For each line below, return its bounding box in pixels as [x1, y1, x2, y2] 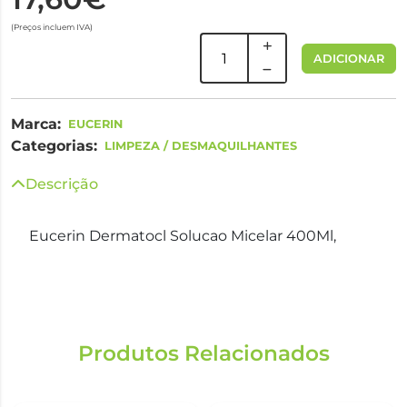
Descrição [25, 175, 98, 193]
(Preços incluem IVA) [11, 22, 93, 32]
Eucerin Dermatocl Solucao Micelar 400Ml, [29, 227, 336, 244]
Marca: [11, 115, 61, 133]
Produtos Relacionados [77, 341, 330, 366]
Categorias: [11, 137, 97, 154]
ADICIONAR [313, 51, 384, 65]
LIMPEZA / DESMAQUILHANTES [104, 139, 297, 153]
